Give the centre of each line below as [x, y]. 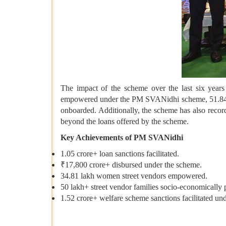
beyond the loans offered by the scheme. [125, 122]
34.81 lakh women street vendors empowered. [134, 176]
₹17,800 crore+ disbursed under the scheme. [131, 165]
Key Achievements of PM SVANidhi [122, 138]
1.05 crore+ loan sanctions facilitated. [120, 154]
